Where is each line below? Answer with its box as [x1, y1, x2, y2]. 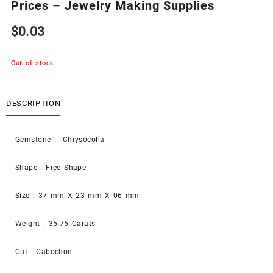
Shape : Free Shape [15, 163, 87, 172]
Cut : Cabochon [15, 247, 73, 256]
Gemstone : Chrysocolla [15, 135, 105, 144]
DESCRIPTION [6, 99, 61, 108]
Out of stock [10, 59, 54, 68]
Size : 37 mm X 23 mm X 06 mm [15, 191, 140, 200]
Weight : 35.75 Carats [15, 219, 96, 228]
